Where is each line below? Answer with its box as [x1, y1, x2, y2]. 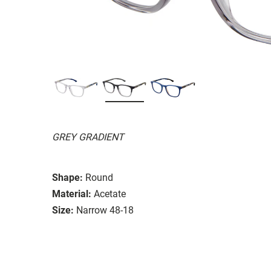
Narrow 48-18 [76, 204, 134, 216]
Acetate [94, 188, 126, 200]
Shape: [52, 171, 83, 183]
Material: [52, 188, 91, 200]
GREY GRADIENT [52, 131, 124, 143]
